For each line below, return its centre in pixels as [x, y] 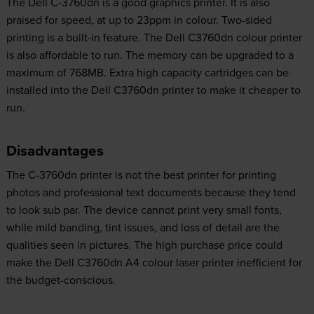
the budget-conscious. [61, 280]
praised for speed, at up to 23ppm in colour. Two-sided [139, 20]
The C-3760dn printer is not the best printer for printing [141, 175]
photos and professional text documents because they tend [151, 192]
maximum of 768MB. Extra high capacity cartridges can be [147, 73]
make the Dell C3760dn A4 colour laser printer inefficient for [154, 262]
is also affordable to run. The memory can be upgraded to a [150, 55]
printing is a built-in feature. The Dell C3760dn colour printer [154, 37]
